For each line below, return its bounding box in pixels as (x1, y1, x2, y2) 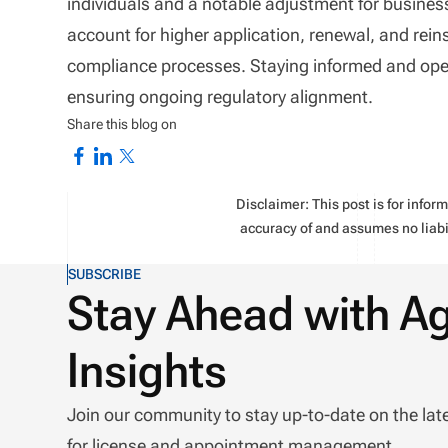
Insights (67, 341, 228, 399)
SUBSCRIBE (68, 265, 142, 282)
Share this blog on (67, 115, 178, 132)
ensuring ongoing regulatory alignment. (67, 85, 374, 107)
